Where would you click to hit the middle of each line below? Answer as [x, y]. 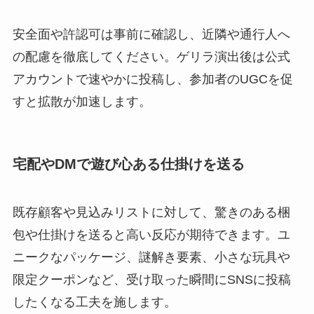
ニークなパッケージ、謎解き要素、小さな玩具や [151, 257]
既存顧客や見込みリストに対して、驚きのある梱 [151, 212]
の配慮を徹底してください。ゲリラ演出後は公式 [151, 57]
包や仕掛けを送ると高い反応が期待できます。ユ [151, 234]
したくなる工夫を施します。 [94, 302]
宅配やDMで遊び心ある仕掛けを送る [128, 164]
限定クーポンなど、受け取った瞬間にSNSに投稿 [151, 279]
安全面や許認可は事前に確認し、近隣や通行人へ [151, 35]
